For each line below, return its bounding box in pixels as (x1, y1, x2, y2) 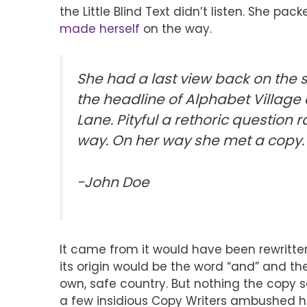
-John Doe (77, 173, 149, 193)
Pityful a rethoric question (116, 110, 293, 130)
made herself (60, 20, 140, 37)
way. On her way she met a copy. (77, 131, 304, 151)
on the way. (140, 20, 212, 37)
